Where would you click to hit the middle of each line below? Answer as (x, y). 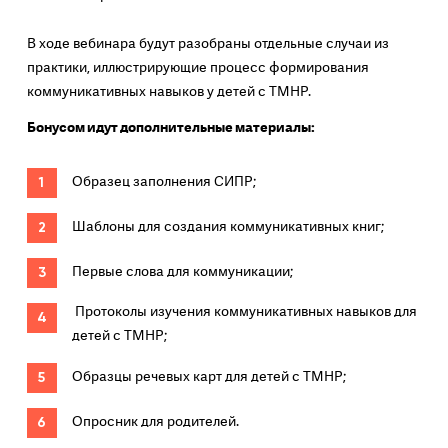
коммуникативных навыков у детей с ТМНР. (168, 91)
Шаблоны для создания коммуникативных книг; (227, 226)
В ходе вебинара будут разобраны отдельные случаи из (207, 43)
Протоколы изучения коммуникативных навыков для (244, 311)
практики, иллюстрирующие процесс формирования (197, 67)
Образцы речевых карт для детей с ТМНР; (208, 376)
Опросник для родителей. (155, 421)
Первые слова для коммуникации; (182, 271)
